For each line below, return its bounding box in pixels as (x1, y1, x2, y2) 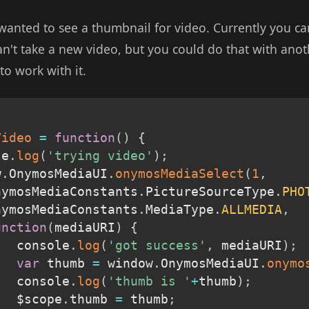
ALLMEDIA (221, 202, 282, 217)
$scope (16, 292, 62, 306)
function (54, 130, 115, 145)
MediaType (145, 202, 214, 217)
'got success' (107, 238, 206, 252)
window (99, 256, 153, 270)
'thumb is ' (107, 274, 191, 288)
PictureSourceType (145, 184, 275, 199)
